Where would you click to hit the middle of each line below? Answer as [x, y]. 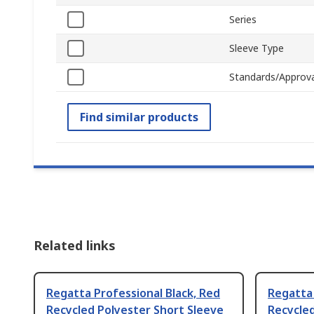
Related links [75, 246]
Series [243, 20]
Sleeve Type [257, 48]
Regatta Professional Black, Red [133, 293]
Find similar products [139, 117]
